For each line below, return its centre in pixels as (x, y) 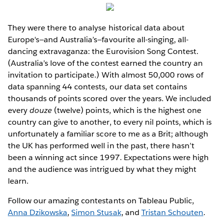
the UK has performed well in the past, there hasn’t (101, 145)
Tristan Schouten (172, 212)
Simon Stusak (96, 212)
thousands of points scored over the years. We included (110, 98)
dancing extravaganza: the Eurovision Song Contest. (103, 51)
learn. (18, 181)
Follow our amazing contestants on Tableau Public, (101, 200)
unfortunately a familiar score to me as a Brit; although (108, 134)
